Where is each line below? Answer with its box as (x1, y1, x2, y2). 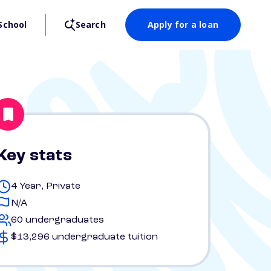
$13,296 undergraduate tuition (11, 232, 158, 242)
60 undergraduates (11, 215, 104, 225)
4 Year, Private (11, 181, 80, 191)
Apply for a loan (147, 19, 218, 30)
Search (75, 19, 106, 30)
